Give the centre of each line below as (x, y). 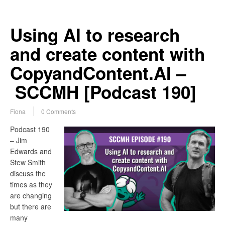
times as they (31, 185)
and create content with (107, 54)
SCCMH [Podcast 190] (106, 92)
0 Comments (59, 111)
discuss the (28, 174)
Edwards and (31, 151)
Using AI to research (95, 35)
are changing (31, 196)
